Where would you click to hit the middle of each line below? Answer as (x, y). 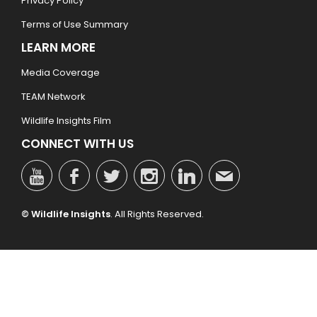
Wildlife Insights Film (66, 121)
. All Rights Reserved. (157, 214)
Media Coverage (60, 73)
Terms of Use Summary (75, 25)
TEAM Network (53, 97)
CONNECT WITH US (77, 144)
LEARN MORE (58, 48)
